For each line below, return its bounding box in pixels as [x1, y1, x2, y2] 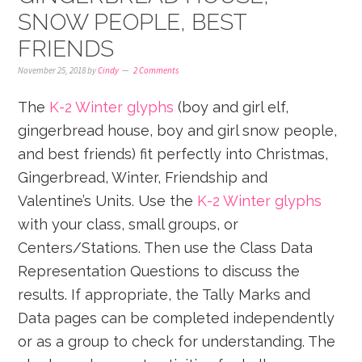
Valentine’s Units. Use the [18, 192, 198, 209]
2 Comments [133, 65, 179, 76]
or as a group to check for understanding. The [18, 333, 336, 350]
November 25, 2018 [18, 65, 86, 76]
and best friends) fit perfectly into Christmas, [18, 145, 329, 162]
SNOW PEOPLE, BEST [18, 9, 247, 36]
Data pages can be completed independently [18, 309, 335, 326]
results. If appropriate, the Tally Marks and [18, 286, 311, 303]
